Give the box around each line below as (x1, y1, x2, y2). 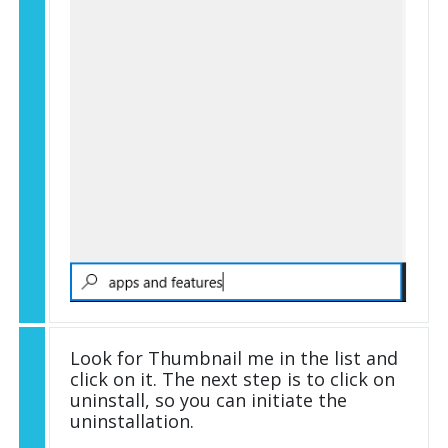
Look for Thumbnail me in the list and (70, 346, 398, 371)
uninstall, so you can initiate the (70, 388, 347, 413)
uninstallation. (70, 409, 194, 434)
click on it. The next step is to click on (70, 367, 395, 392)
